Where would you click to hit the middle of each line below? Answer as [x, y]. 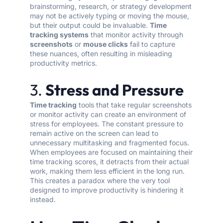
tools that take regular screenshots [134, 105]
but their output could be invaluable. [90, 25]
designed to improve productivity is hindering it [107, 190]
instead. [43, 200]
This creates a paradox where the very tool [100, 181]
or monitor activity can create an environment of [108, 114]
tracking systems [59, 35]
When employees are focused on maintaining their [111, 152]
